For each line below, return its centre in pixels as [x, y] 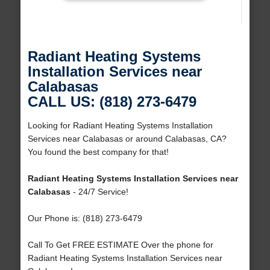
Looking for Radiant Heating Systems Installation [120, 126]
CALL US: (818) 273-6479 [112, 102]
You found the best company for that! [98, 152]
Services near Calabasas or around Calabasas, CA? [127, 139]
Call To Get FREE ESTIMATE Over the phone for [120, 245]
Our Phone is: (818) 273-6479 [85, 218]
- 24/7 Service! [99, 192]
